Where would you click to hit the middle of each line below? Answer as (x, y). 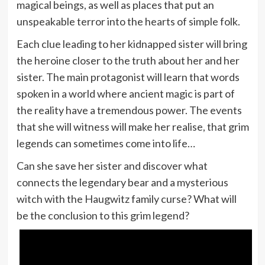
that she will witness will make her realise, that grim (132, 126)
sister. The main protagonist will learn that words (128, 77)
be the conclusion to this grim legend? (103, 215)
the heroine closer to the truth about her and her (128, 60)
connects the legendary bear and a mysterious (122, 182)
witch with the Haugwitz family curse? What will (126, 198)
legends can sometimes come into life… (106, 143)
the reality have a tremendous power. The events (129, 110)
